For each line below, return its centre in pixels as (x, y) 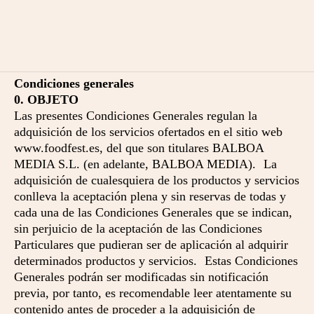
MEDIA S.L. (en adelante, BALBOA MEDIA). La (145, 164)
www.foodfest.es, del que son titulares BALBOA (139, 148)
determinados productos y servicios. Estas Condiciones (156, 261)
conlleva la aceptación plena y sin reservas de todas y (150, 196)
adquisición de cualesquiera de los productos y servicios (157, 180)
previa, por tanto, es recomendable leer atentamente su (153, 293)
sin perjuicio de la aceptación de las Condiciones (138, 228)
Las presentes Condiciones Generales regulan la (136, 116)
